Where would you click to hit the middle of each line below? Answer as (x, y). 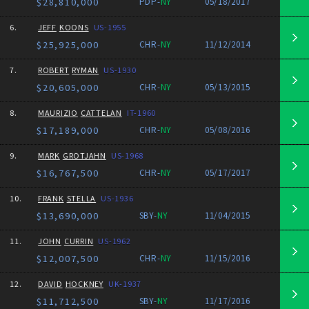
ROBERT (53, 70)
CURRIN (79, 241)
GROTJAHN (84, 156)
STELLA (81, 198)
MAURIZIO (58, 113)
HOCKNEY (84, 284)
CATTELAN (101, 113)
